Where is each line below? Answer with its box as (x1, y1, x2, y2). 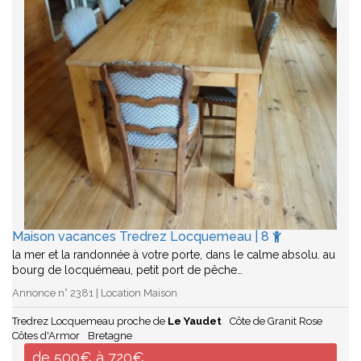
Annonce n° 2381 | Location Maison (12, 287, 177, 299)
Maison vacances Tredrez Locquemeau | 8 (12, 229, 272, 244)
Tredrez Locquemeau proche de (12, 315, 168, 327)
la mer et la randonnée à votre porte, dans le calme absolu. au (12, 248, 335, 261)
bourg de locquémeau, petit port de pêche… (12, 263, 243, 276)
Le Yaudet (168, 315, 222, 327)
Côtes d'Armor (12, 330, 80, 342)
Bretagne (88, 330, 132, 342)
